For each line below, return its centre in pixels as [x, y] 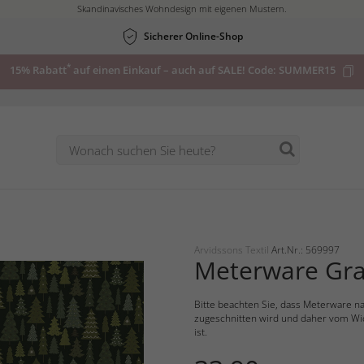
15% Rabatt [38, 70]
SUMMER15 [307, 70]
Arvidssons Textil [233, 250]
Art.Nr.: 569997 [305, 250]
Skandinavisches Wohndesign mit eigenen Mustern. [182, 9]
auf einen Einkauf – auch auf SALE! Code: [175, 70]
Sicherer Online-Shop [193, 36]
